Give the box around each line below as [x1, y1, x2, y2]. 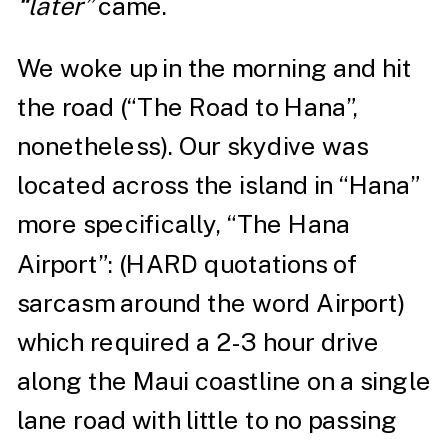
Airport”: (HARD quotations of [16, 248, 359, 279]
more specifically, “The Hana [16, 209, 351, 240]
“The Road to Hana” [127, 92, 353, 122]
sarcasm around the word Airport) [16, 288, 405, 318]
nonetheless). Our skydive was [16, 131, 369, 161]
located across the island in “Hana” [16, 170, 421, 200]
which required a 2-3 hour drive [16, 327, 380, 357]
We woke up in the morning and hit [16, 52, 412, 83]
